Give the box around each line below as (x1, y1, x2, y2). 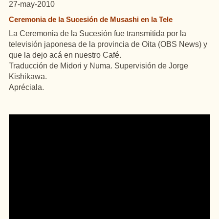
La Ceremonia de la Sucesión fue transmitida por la (9, 29, 186, 38)
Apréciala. (9, 83, 44, 91)
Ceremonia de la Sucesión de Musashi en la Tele (9, 15, 173, 23)
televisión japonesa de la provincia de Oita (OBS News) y (9, 40, 207, 48)
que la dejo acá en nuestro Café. (9, 51, 121, 59)
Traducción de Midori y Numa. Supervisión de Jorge (9, 62, 188, 70)
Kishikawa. (9, 72, 47, 81)
